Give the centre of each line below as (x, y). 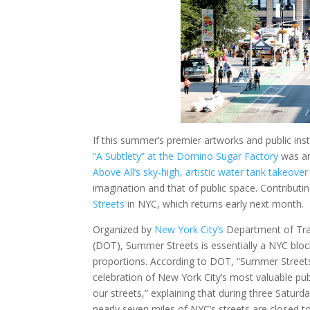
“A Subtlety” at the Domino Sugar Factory (186, 156)
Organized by (124, 230)
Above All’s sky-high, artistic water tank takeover (201, 172)
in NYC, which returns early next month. (215, 204)
